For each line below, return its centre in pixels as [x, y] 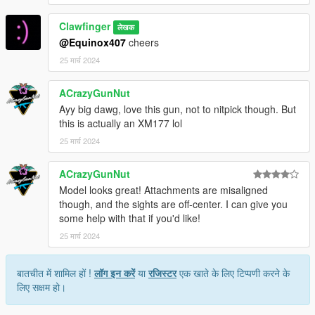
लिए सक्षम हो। [41, 287]
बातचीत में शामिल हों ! [56, 272]
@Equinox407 [92, 42]
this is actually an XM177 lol [121, 123]
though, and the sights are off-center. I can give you [173, 204]
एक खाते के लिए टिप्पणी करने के [233, 272]
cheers [142, 42]
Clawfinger [85, 26]
